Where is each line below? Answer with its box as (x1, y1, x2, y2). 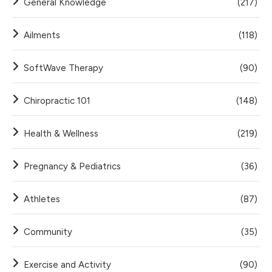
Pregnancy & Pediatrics (24, 161, 121, 172)
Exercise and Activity (24, 259, 112, 271)
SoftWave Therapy (24, 63, 104, 74)
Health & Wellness (24, 128, 99, 140)
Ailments (24, 30, 61, 41)
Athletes (24, 194, 61, 205)
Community (24, 226, 73, 238)
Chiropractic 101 (24, 95, 91, 107)
